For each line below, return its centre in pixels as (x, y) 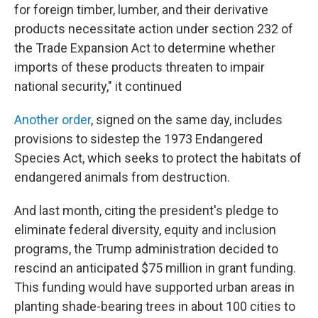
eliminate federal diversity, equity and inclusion (145, 230)
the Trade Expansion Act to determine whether (145, 48)
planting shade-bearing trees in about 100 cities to (155, 306)
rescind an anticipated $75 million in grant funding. (155, 268)
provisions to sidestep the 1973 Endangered (138, 139)
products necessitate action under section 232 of (154, 29)
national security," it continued (98, 86)
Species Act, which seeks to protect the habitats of (158, 158)
